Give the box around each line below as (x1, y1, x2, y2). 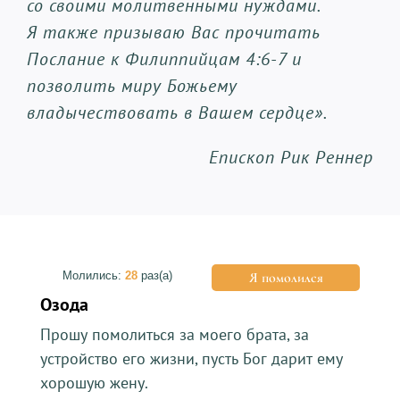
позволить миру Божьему (26, 73, 237, 97)
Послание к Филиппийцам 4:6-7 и (26, 46, 302, 71)
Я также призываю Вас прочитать (26, 20, 321, 44)
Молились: (62, 268, 125, 282)
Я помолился (248, 268, 323, 287)
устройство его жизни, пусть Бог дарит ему (39, 347, 343, 369)
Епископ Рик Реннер (209, 145, 374, 169)
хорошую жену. (39, 371, 148, 393)
